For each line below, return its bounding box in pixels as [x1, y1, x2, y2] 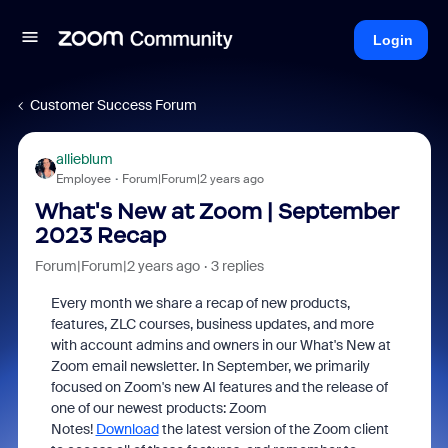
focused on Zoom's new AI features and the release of [50, 378, 388, 396]
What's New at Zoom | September [34, 198, 398, 225]
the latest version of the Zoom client [158, 420, 389, 438]
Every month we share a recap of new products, [50, 294, 350, 312]
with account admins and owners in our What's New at [50, 336, 391, 354]
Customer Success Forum [30, 96, 197, 114]
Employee [55, 171, 111, 187]
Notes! [50, 420, 96, 438]
